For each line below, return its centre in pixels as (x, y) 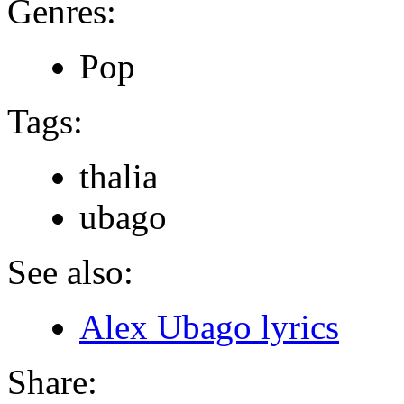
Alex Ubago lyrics (209, 326)
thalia (119, 176)
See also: (70, 271)
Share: (52, 381)
